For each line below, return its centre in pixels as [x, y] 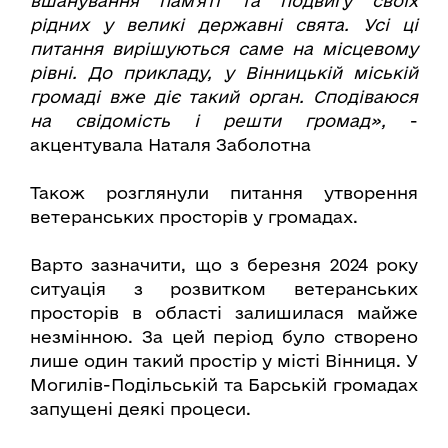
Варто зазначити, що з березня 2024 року [224, 265]
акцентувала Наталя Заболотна [170, 145]
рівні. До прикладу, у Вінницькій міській [224, 73]
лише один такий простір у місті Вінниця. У [224, 361]
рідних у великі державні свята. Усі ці [224, 25]
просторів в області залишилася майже [224, 313]
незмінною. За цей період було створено [224, 337]
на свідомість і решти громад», [208, 121]
